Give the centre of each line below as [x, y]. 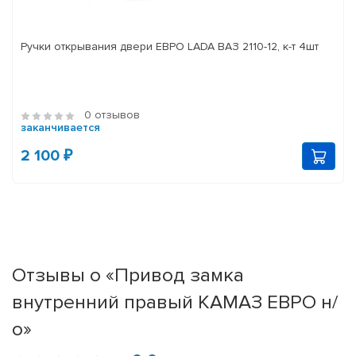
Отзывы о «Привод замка [128, 275]
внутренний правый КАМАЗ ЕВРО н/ [175, 302]
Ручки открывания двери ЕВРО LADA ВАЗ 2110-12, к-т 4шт [170, 47]
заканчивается [60, 128]
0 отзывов [112, 115]
